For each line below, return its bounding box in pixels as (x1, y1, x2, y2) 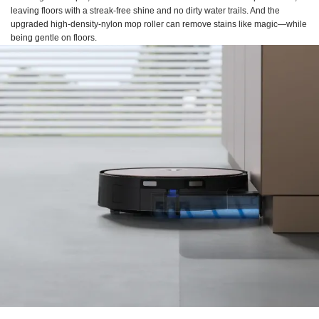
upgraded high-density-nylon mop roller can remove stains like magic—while (11, 19, 307, 30)
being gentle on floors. (11, 33, 97, 43)
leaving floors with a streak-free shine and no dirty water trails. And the (11, 6, 280, 16)
